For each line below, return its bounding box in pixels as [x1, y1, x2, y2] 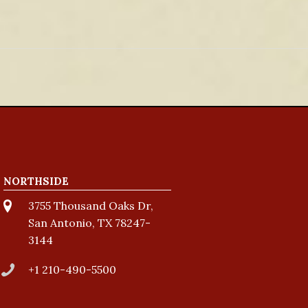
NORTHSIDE [3, 175, 69, 188]
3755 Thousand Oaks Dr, [27, 199, 153, 212]
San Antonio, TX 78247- [27, 216, 151, 230]
